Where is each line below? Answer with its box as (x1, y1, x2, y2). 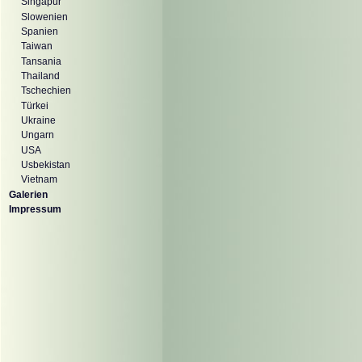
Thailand (21, 70, 60, 82)
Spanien (21, 26, 58, 38)
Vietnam (21, 174, 57, 186)
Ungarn (21, 129, 54, 141)
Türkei (21, 99, 48, 112)
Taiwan (21, 40, 53, 53)
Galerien (9, 188, 48, 200)
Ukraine (21, 115, 56, 127)
